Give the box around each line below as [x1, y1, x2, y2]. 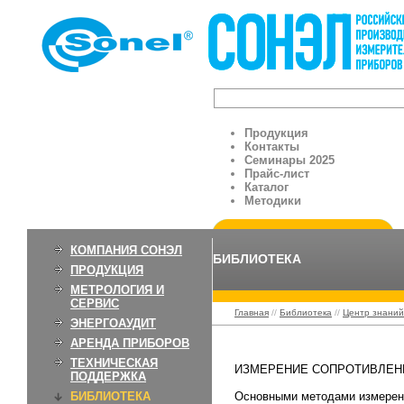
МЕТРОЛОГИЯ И [70, 283, 164, 297]
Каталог [244, 179, 289, 194]
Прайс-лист [244, 166, 309, 180]
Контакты [244, 139, 299, 153]
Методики [244, 193, 301, 207]
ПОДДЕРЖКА [70, 370, 146, 383]
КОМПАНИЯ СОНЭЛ [70, 243, 182, 257]
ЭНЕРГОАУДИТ [70, 317, 156, 330]
